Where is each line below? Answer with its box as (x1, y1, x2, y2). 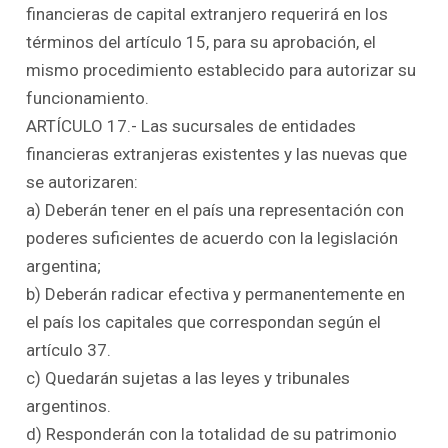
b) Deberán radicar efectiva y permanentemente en (26, 283, 406, 304)
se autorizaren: (26, 171, 139, 192)
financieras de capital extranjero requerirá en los (26, 3, 389, 24)
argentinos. (26, 395, 112, 416)
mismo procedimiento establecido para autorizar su (26, 59, 417, 80)
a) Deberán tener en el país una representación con (26, 199, 405, 220)
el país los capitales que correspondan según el (26, 311, 382, 332)
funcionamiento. (26, 87, 150, 108)
